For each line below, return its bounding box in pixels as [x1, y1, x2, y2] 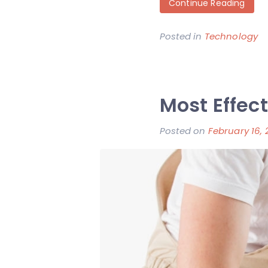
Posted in [160, 29, 205, 42]
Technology [204, 29, 258, 42]
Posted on [160, 124, 208, 137]
